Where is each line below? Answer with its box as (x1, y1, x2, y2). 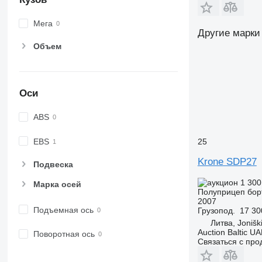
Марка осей (33, 180, 81, 189)
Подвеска (33, 159, 73, 169)
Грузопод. (197, 205, 235, 215)
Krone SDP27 (197, 156, 257, 167)
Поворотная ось (33, 229, 95, 239)
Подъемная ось (33, 205, 94, 215)
